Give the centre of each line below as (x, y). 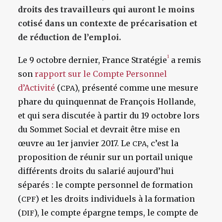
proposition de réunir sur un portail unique (105, 157)
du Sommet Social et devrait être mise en (99, 129)
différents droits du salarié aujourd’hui (96, 171)
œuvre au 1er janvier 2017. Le (75, 143)
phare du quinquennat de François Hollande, (107, 102)
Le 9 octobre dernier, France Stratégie (92, 60)
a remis (185, 60)
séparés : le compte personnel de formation (105, 185)
